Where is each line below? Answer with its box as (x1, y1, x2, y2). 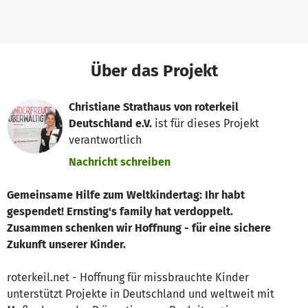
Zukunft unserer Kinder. (7, 237, 126, 251)
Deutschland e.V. (69, 116, 153, 130)
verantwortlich (69, 133, 142, 146)
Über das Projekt (90, 60, 218, 81)
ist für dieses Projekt (152, 116, 260, 130)
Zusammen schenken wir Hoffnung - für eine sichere (7, 221, 271, 234)
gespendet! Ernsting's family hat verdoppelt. (7, 204, 233, 218)
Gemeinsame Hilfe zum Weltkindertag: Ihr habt (7, 188, 245, 201)
